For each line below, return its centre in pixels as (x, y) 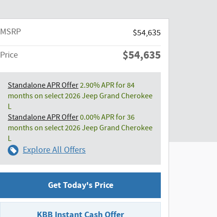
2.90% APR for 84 (107, 85)
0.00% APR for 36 (107, 117)
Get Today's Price (80, 185)
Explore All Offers (54, 150)
